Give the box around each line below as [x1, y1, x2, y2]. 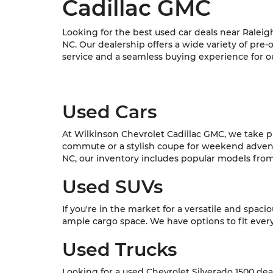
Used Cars [62, 101, 157, 123]
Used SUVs [62, 175, 163, 198]
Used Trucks [62, 238, 177, 261]
